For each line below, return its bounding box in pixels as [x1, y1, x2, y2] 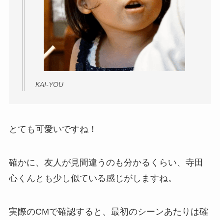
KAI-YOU [35, 80, 63, 88]
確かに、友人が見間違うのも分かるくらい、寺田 [8, 158, 203, 168]
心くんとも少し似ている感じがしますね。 [8, 173, 177, 184]
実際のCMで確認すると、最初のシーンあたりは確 [8, 207, 208, 217]
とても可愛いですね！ [8, 124, 97, 135]
